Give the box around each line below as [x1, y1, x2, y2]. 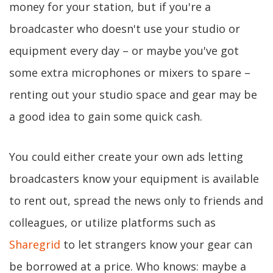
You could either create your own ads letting [9, 149, 243, 164]
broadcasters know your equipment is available [9, 171, 259, 186]
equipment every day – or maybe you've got [9, 43, 239, 58]
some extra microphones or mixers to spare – [9, 65, 250, 80]
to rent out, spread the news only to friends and [9, 193, 263, 208]
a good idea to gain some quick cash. [9, 109, 202, 124]
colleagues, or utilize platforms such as [9, 215, 216, 230]
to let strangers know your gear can [60, 237, 252, 252]
